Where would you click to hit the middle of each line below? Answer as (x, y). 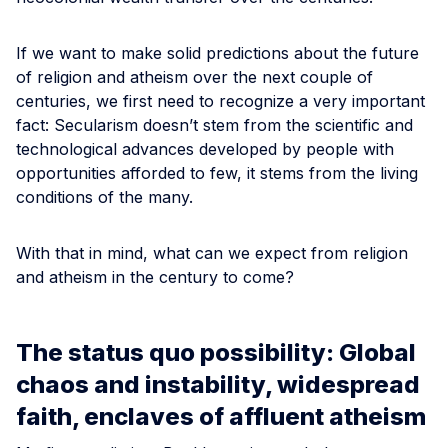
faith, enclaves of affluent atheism (221, 416)
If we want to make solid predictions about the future (217, 52)
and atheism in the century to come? (155, 276)
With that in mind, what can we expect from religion (212, 252)
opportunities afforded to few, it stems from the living (217, 172)
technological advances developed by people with (205, 148)
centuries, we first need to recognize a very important (220, 100)
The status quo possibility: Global (216, 352)
